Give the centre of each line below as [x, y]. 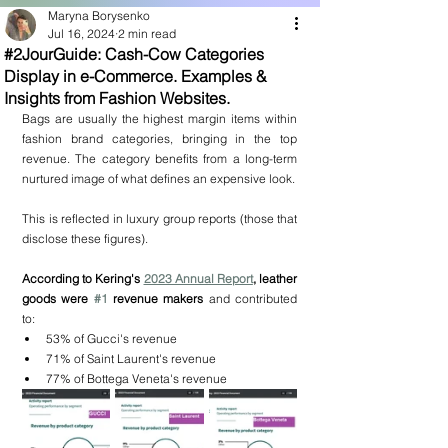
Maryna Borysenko [99, 15]
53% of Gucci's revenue [111, 338]
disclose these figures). [85, 238]
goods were [58, 298]
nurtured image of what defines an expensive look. [158, 178]
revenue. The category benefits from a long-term [159, 158]
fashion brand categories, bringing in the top [159, 138]
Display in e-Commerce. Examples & [135, 76]
